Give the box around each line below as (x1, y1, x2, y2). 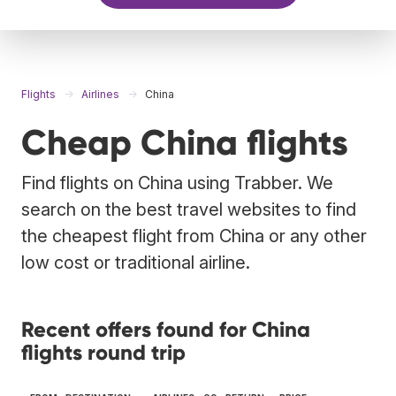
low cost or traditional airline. (21, 251, 250, 273)
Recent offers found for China (21, 316, 310, 342)
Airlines (81, 87, 119, 101)
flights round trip (21, 339, 186, 365)
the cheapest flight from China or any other (21, 225, 367, 247)
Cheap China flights (21, 120, 348, 164)
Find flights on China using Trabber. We (21, 171, 333, 194)
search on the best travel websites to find (21, 198, 356, 220)
